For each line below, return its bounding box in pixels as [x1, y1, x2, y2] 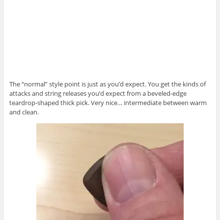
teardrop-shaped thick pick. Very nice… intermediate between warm [9, 98, 207, 108]
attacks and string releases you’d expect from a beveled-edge [9, 89, 187, 98]
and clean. [9, 108, 39, 117]
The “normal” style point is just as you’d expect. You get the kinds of [9, 80, 206, 89]
